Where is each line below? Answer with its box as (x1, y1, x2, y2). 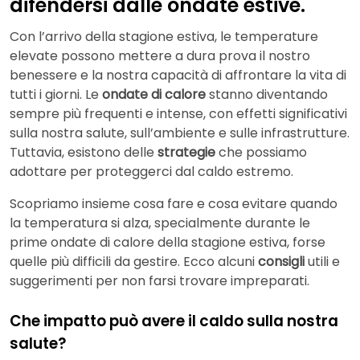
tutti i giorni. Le (10, 85, 102, 104)
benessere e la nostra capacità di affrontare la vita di (10, 66, 346, 85)
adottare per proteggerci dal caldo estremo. (10, 162, 293, 182)
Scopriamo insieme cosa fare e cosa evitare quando (10, 194, 337, 214)
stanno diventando (206, 85, 328, 104)
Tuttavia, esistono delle (10, 143, 157, 162)
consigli (258, 252, 308, 272)
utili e (308, 252, 340, 272)
